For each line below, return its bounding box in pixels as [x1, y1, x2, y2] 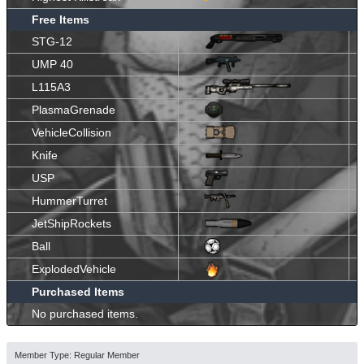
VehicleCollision [32, 125, 111, 139]
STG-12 [32, 34, 72, 48]
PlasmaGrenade [32, 102, 115, 116]
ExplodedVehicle [32, 262, 116, 275]
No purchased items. [32, 306, 138, 320]
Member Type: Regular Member [15, 349, 140, 360]
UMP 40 [32, 57, 73, 71]
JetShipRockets [32, 216, 111, 230]
